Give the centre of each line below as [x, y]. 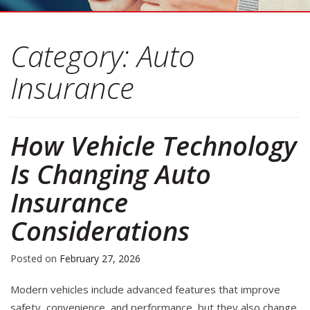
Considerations [100, 231]
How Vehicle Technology [154, 146]
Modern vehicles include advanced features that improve [145, 290]
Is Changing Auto [111, 174]
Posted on [35, 259]
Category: [74, 56]
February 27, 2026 [100, 259]
